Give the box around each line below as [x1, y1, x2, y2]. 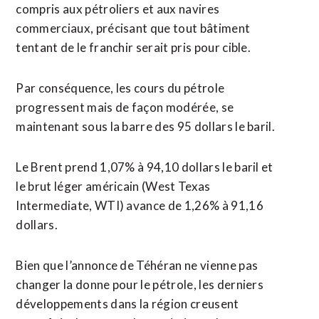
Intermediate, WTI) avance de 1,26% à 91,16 [16, 198, 263, 213]
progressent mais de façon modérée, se [16, 100, 234, 115]
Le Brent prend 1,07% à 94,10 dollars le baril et [16, 159, 273, 174]
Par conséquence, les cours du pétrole [16, 80, 225, 95]
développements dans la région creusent [16, 296, 239, 311]
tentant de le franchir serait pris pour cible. [16, 40, 251, 55]
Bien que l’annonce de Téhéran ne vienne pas [16, 258, 258, 273]
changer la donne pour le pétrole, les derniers [16, 277, 264, 292]
